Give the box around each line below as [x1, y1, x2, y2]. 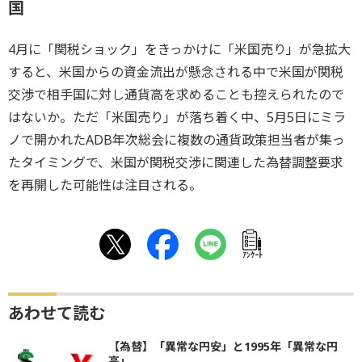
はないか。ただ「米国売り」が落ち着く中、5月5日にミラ [8, 107, 346, 126]
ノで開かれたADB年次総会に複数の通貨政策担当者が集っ [8, 130, 345, 149]
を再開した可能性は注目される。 [8, 175, 202, 194]
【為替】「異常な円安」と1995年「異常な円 [108, 338, 338, 354]
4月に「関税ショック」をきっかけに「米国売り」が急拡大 [8, 40, 351, 58]
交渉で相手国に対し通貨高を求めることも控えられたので [8, 85, 344, 103]
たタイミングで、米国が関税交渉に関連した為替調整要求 [8, 153, 343, 171]
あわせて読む [8, 301, 105, 324]
